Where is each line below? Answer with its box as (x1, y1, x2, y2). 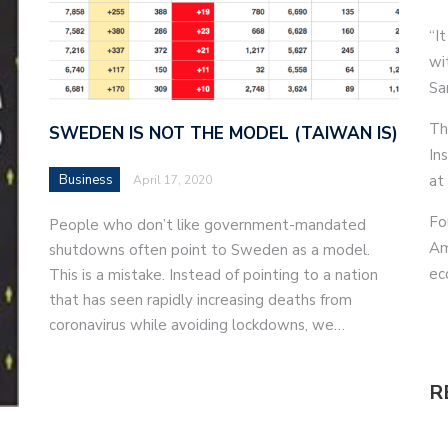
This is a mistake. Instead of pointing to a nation (49, 264, 378, 285)
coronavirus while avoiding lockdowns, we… (49, 314, 345, 335)
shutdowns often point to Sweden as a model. (49, 239, 370, 260)
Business (59, 170, 113, 189)
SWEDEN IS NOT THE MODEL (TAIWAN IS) (49, 121, 398, 145)
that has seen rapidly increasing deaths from (49, 289, 352, 310)
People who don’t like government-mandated (49, 214, 366, 235)
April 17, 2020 (133, 171, 212, 188)
